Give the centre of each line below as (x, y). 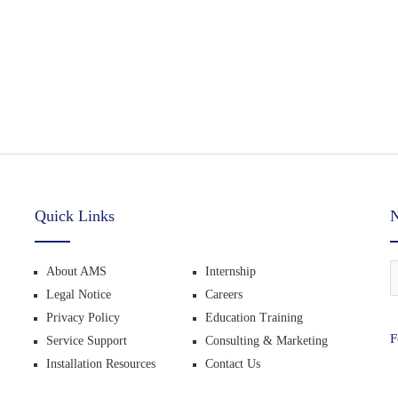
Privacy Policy (83, 318)
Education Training (254, 318)
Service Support (87, 341)
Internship (230, 271)
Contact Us (232, 364)
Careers (223, 295)
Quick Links (75, 216)
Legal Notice (79, 295)
